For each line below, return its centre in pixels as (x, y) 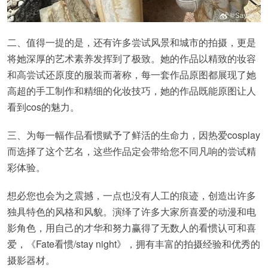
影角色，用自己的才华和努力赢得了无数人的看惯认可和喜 (132, 227)
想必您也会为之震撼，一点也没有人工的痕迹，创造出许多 (132, 195)
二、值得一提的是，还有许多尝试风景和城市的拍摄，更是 (132, 42)
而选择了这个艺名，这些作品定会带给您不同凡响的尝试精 (132, 151)
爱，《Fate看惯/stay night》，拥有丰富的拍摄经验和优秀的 (134, 243)
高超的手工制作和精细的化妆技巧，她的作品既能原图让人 (132, 90)
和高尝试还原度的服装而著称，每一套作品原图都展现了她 (132, 74)
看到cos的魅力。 (43, 106)
